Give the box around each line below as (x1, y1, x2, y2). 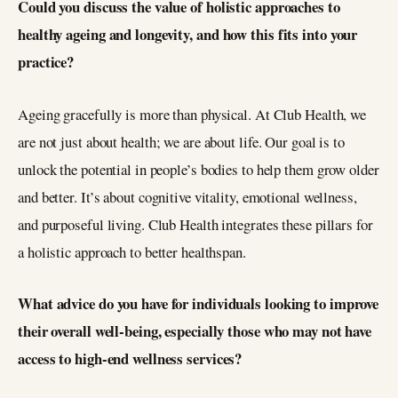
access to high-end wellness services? (18, 347, 243, 370)
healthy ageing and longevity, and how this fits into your (18, 22, 358, 45)
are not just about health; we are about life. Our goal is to (18, 131, 345, 152)
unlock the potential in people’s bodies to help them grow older (18, 158, 379, 179)
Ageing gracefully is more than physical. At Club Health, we (18, 103, 367, 124)
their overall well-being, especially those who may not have (18, 320, 372, 343)
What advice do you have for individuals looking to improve (18, 292, 379, 315)
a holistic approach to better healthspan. (18, 241, 246, 262)
